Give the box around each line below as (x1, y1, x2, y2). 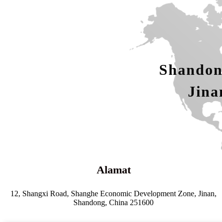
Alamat (96, 164, 131, 176)
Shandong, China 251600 (73, 198, 154, 207)
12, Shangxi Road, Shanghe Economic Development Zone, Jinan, (10, 189, 217, 198)
